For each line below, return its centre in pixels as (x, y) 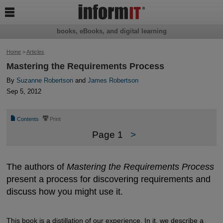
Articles (35, 52)
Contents (28, 119)
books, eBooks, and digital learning (111, 31)
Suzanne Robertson (45, 81)
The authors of (36, 166)
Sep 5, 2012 (24, 92)
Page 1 (108, 135)
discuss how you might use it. (64, 191)
